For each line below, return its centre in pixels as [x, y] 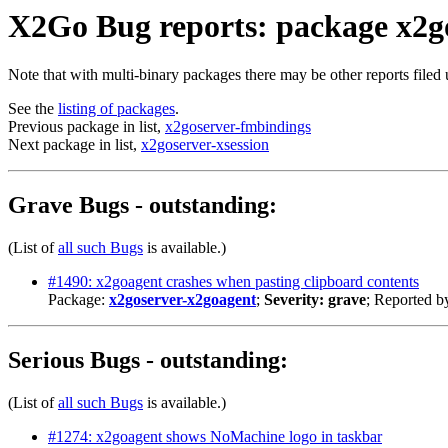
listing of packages [116, 109]
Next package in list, [74, 145]
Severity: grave [315, 300]
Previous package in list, [86, 127]
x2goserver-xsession [205, 145]
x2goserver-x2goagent [182, 300]
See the [33, 109]
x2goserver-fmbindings [238, 127]
